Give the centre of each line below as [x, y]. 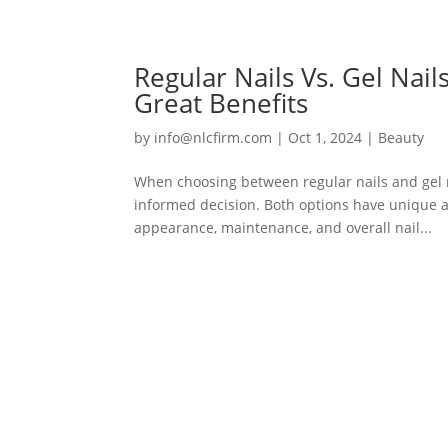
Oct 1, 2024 [325, 137]
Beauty [401, 137]
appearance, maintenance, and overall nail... [283, 227]
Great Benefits [221, 102]
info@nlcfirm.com [213, 137]
